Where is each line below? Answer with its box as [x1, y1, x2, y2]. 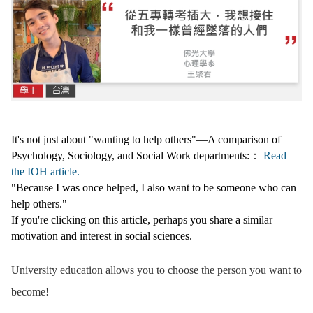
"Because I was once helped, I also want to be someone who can [11, 181, 296, 194]
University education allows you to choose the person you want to [11, 263, 302, 276]
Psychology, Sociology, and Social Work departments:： [11, 149, 261, 161]
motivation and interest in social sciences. [11, 229, 192, 242]
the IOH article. [11, 165, 80, 177]
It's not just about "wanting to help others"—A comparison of [11, 133, 281, 145]
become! [11, 285, 49, 298]
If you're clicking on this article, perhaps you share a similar [11, 213, 272, 226]
